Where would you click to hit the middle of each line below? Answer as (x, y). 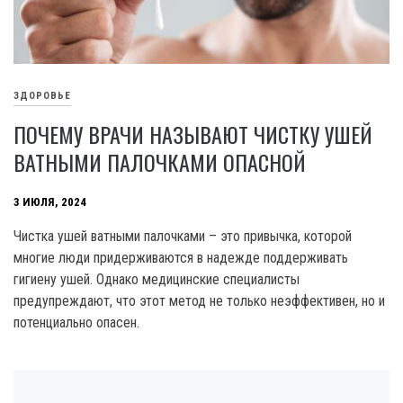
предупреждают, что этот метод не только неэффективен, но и (199, 300)
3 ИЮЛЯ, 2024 (50, 202)
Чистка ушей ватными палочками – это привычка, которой (183, 236)
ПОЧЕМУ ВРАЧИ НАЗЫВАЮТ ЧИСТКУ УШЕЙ (193, 134)
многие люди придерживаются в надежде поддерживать (181, 257)
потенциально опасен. (76, 322)
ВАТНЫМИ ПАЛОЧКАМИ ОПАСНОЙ (160, 161)
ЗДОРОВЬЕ (42, 96)
